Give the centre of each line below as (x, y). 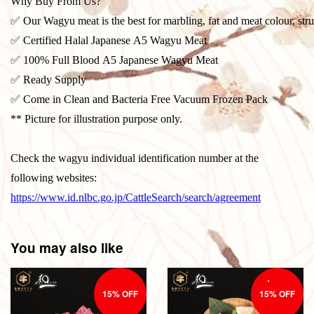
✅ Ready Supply (48, 79)
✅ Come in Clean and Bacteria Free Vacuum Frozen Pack (139, 99)
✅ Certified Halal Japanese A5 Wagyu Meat (109, 40)
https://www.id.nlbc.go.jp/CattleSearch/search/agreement (136, 197)
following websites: (55, 177)
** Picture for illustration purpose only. (98, 118)
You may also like (67, 247)
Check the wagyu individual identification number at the (135, 158)
